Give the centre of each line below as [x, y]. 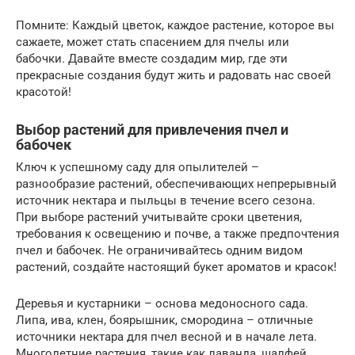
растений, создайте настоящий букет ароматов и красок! [176, 267]
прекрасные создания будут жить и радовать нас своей [174, 75]
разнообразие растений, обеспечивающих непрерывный [176, 183]
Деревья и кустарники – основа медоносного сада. [162, 303]
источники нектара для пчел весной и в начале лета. [166, 336]
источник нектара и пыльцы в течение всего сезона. [166, 200]
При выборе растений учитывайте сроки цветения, [159, 217]
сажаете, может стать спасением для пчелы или [153, 42]
